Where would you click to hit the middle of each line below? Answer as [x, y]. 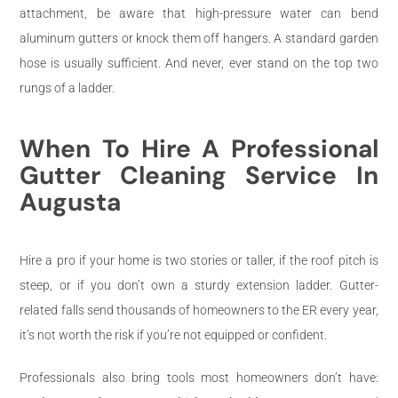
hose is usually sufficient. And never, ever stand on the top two [199, 63]
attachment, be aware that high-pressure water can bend [199, 13]
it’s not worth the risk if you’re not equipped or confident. [174, 334]
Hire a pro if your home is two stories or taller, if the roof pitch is [199, 260]
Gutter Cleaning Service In [199, 175]
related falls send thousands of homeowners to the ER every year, [199, 310]
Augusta [71, 202]
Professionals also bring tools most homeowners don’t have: [199, 377]
